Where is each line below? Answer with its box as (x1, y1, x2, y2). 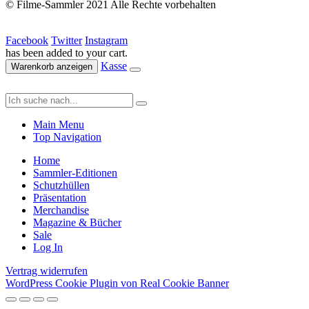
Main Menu (33, 118, 84, 130)
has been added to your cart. (6, 46, 128, 59)
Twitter (51, 34, 82, 46)
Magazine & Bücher (33, 216, 121, 228)
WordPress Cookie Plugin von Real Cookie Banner (6, 277, 229, 289)
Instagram (85, 34, 128, 46)
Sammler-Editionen (33, 166, 117, 179)
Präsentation (33, 191, 86, 203)
